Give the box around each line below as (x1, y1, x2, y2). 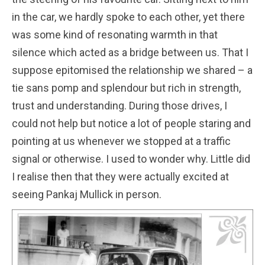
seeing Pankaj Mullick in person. (12, 188, 161, 201)
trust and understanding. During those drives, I (12, 99, 227, 112)
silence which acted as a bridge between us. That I (12, 46, 248, 59)
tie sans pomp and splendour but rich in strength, (12, 81, 241, 94)
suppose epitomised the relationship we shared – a (12, 63, 253, 76)
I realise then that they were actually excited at (12, 170, 229, 183)
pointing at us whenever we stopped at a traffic (12, 134, 231, 147)
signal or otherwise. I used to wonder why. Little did (12, 152, 250, 165)
